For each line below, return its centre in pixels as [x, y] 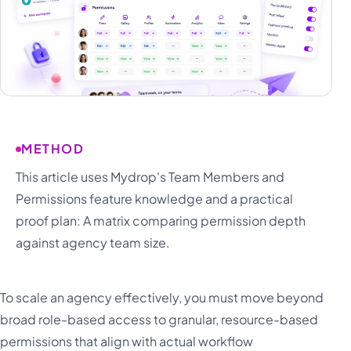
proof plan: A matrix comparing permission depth [161, 221]
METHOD [53, 148]
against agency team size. [93, 242]
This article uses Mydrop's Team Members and [150, 177]
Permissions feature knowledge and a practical [154, 199]
